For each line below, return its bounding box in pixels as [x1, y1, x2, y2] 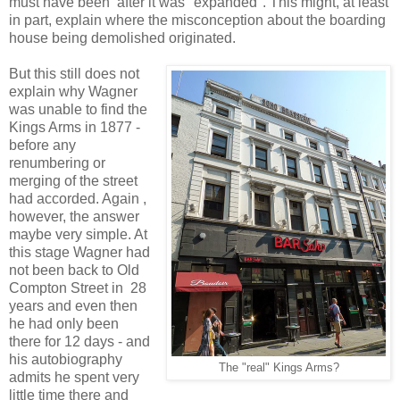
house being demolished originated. [9, 30, 236, 46]
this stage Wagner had [9, 245, 150, 261]
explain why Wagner [9, 84, 137, 100]
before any [9, 137, 76, 154]
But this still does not [9, 66, 139, 82]
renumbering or [9, 155, 105, 171]
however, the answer [9, 209, 139, 225]
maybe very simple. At [9, 227, 147, 243]
